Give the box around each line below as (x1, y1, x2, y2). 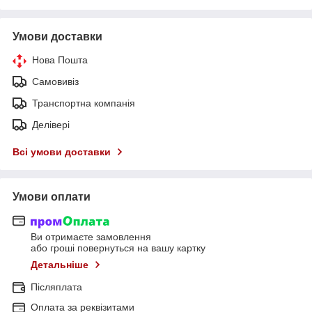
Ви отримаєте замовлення (31, 231, 151, 243)
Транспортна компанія (32, 97, 135, 109)
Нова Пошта (32, 54, 88, 65)
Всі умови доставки (13, 146, 111, 157)
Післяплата (31, 281, 82, 293)
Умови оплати (13, 190, 91, 203)
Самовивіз (32, 75, 79, 87)
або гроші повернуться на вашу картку (31, 242, 205, 254)
